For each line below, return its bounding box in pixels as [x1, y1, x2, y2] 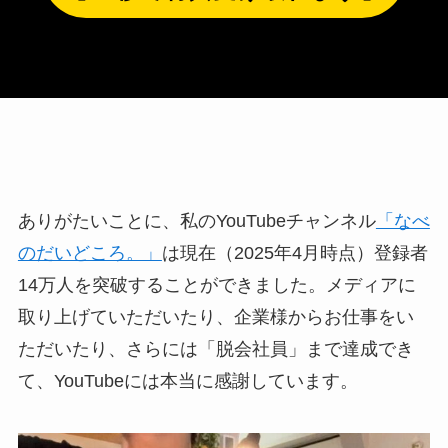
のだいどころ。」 [17, 243, 162, 264]
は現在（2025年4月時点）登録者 [161, 243, 428, 264]
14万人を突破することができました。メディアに [17, 275, 416, 296]
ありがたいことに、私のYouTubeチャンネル [17, 211, 376, 232]
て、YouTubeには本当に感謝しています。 [17, 371, 358, 392]
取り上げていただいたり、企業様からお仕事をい [17, 307, 414, 328]
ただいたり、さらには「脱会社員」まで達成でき [17, 339, 414, 360]
